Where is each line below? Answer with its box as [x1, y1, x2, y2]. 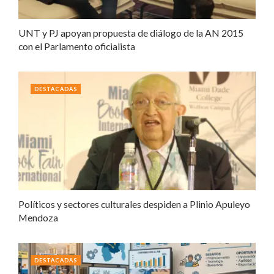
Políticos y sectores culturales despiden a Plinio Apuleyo [18, 198, 250, 210]
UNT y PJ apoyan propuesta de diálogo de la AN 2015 [18, 27, 243, 39]
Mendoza [18, 212, 58, 224]
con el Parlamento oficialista [18, 40, 135, 53]
